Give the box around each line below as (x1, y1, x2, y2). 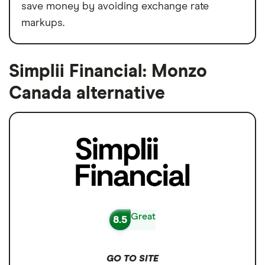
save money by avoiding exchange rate (21, 1, 209, 12)
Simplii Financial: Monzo (9, 63, 207, 81)
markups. (21, 18, 64, 29)
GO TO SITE (106, 254, 159, 264)
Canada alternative (9, 85, 165, 103)
